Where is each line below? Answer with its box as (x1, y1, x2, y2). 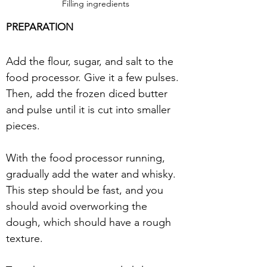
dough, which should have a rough (6, 216, 174, 229)
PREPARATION (6, 21, 73, 33)
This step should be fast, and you (6, 184, 166, 197)
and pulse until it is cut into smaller (6, 103, 173, 116)
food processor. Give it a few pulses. (6, 71, 182, 84)
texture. (6, 232, 46, 245)
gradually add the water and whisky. (6, 167, 179, 181)
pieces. (6, 119, 43, 132)
